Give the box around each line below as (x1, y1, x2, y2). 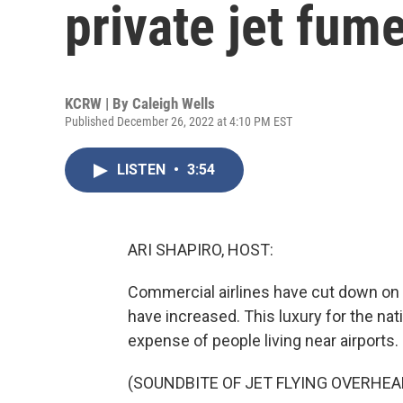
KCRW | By (65, 94, 132, 112)
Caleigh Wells (132, 94, 215, 112)
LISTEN (117, 161, 169, 178)
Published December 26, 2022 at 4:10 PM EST (65, 114, 292, 129)
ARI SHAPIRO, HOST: (128, 240, 273, 259)
